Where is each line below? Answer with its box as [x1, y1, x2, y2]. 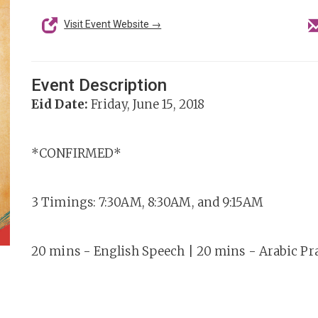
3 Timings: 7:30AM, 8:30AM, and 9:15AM [31, 194, 263, 210]
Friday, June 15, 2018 [87, 97, 205, 112]
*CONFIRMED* [31, 146, 122, 161]
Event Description [31, 75, 167, 95]
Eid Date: [31, 97, 88, 112]
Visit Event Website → [64, 18, 162, 30]
